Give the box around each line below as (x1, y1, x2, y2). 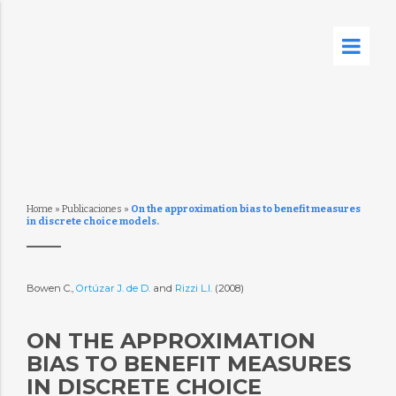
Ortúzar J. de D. (75, 282, 150, 294)
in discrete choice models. (26, 216, 159, 227)
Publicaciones (61, 203, 122, 215)
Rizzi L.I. (174, 282, 215, 294)
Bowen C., (26, 282, 76, 294)
